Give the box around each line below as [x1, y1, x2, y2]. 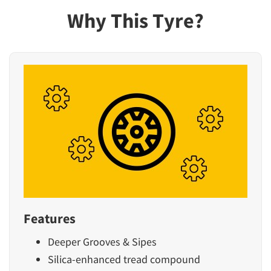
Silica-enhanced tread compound [48, 252, 200, 267]
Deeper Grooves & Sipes [48, 235, 157, 249]
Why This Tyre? [67, 8, 204, 34]
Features [24, 210, 76, 227]
